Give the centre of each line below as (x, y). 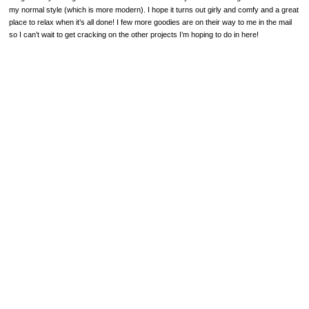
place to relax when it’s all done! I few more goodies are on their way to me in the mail (150, 22)
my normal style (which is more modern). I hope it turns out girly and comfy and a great (153, 9)
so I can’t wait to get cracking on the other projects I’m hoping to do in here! (133, 34)
